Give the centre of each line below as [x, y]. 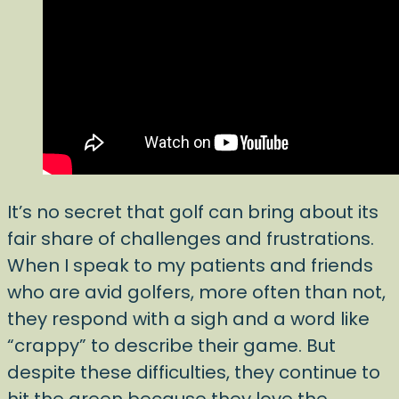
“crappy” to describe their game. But [171, 346]
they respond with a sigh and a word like [188, 319]
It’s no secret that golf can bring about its [193, 212]
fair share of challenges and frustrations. [191, 239]
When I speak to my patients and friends [190, 265]
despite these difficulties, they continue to [194, 372]
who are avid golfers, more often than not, [196, 292]
